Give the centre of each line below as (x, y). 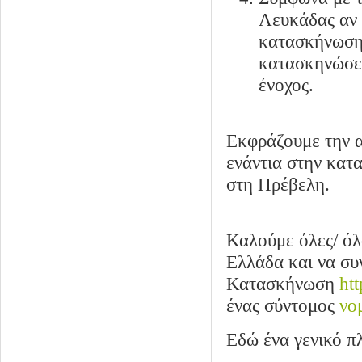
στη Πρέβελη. (278, 184)
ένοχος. (286, 85)
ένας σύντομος (283, 305)
